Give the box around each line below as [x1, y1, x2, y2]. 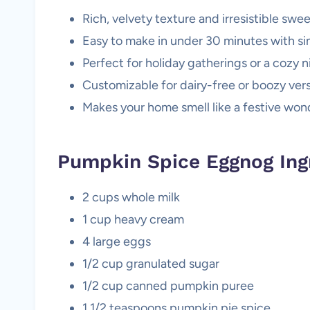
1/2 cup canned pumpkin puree [82, 278, 254, 293]
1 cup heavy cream [82, 212, 184, 227]
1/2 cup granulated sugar [82, 256, 219, 271]
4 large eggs [82, 234, 151, 249]
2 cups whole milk [82, 190, 180, 205]
